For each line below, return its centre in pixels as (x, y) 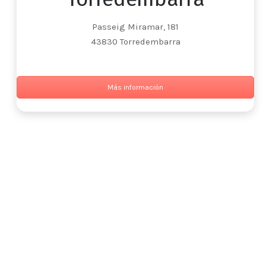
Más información (135, 88)
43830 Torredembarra (135, 42)
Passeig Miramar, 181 (135, 27)
